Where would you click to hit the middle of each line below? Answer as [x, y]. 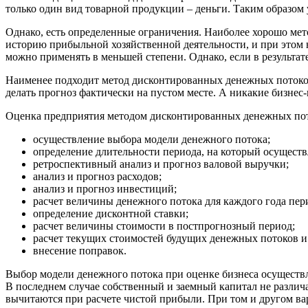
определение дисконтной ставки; [111, 213]
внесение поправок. [80, 250]
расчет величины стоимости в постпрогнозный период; [164, 225]
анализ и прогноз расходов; [97, 176]
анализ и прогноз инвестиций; [105, 188]
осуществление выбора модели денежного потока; [152, 139]
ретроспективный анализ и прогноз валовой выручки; [161, 164]
